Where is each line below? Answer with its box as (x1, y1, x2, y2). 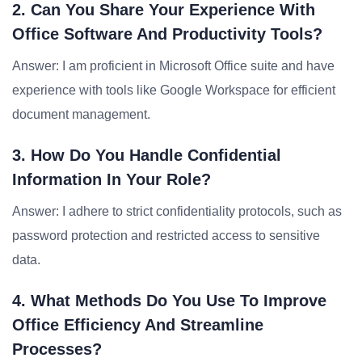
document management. (12, 107, 150, 121)
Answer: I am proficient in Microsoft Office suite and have (12, 59, 335, 73)
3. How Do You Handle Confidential (12, 146, 281, 164)
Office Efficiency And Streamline (12, 316, 263, 334)
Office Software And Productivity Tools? (12, 25, 322, 43)
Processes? (12, 340, 102, 358)
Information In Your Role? (12, 170, 211, 188)
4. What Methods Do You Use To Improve (12, 292, 326, 309)
